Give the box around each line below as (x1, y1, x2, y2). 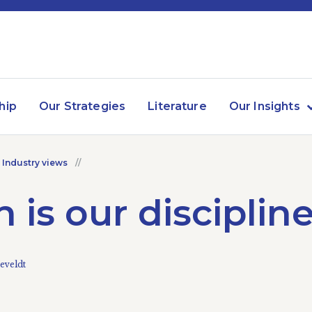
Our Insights (228, 100, 300, 113)
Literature (148, 100, 207, 113)
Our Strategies (38, 100, 126, 113)
